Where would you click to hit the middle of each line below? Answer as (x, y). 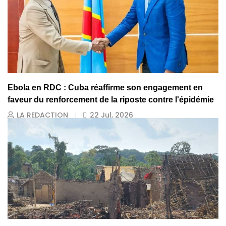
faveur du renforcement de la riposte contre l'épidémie (111, 100)
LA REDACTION (42, 115)
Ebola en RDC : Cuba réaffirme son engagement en (105, 88)
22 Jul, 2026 (111, 115)
